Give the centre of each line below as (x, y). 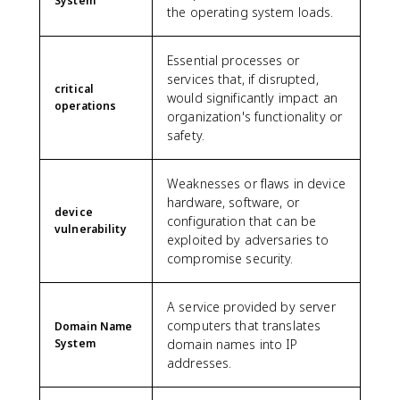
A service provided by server (251, 306)
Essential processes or (233, 60)
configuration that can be (242, 221)
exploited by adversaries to (248, 239)
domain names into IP (233, 344)
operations (86, 105)
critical (75, 88)
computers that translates (244, 325)
